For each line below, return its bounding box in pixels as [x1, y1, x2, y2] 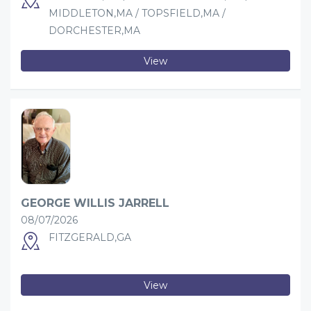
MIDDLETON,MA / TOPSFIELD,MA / [49, 7, 226, 19]
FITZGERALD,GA [49, 231, 131, 244]
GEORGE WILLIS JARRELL [21, 196, 169, 210]
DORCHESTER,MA [49, 24, 140, 37]
